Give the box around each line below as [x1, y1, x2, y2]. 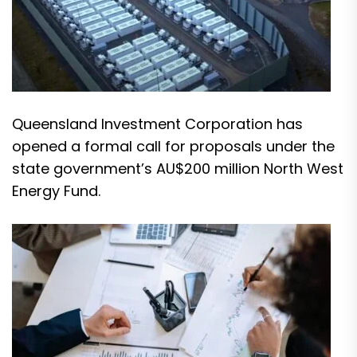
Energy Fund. [12, 181, 100, 201]
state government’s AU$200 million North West [12, 159, 343, 178]
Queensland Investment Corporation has [12, 114, 303, 134]
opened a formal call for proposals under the [12, 136, 335, 156]
